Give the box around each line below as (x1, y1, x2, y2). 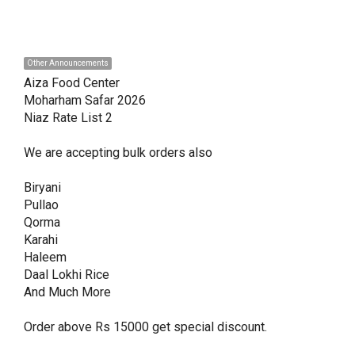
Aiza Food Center (23, 74, 123, 90)
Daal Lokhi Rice (23, 266, 109, 282)
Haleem (23, 249, 67, 265)
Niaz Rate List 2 (23, 109, 113, 125)
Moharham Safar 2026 (23, 92, 146, 108)
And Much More (23, 284, 111, 300)
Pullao (23, 197, 59, 212)
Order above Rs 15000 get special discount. (23, 319, 270, 334)
